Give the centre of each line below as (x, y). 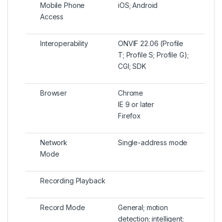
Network (54, 143)
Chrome (131, 93)
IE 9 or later (136, 105)
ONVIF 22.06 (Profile (151, 44)
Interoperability (64, 44)
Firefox (130, 116)
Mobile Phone (63, 5)
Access (52, 17)
